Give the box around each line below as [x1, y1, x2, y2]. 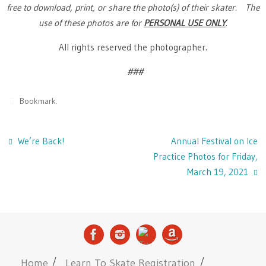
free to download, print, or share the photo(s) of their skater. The [7, 1, 259, 13]
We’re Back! [15, 135, 65, 147]
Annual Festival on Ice [170, 135, 258, 147]
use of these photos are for [39, 17, 144, 28]
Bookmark [19, 96, 56, 106]
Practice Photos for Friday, [153, 150, 258, 162]
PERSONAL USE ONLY [144, 17, 226, 28]
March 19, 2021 [186, 166, 251, 178]
